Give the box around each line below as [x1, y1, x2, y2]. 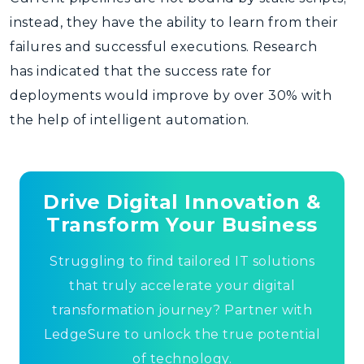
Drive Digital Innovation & [43, 190, 321, 214]
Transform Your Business [46, 213, 318, 236]
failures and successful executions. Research [10, 39, 317, 54]
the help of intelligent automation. [10, 112, 249, 128]
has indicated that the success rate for [10, 63, 272, 79]
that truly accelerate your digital [69, 278, 295, 293]
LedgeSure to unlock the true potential [44, 327, 320, 342]
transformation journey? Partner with [52, 302, 312, 318]
